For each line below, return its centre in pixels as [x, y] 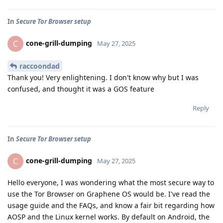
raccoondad [40, 66]
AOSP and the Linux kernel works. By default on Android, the [109, 217]
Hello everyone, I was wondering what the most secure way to [111, 182]
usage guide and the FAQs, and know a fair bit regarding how [111, 205]
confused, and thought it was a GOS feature [81, 89]
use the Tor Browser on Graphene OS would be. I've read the [109, 194]
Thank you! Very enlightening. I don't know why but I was [103, 77]
